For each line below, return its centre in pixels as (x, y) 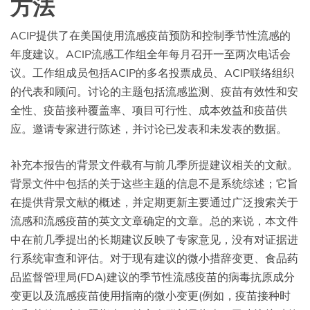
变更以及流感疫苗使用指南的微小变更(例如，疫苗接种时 (151, 295)
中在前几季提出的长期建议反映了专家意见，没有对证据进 (154, 239)
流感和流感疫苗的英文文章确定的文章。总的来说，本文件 (154, 220)
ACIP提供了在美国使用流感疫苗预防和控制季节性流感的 (151, 35)
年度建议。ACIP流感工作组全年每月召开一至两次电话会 (151, 54)
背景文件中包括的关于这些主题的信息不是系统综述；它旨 (154, 183)
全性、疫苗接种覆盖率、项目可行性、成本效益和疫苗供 (149, 110)
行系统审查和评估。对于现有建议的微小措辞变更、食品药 (154, 258)
